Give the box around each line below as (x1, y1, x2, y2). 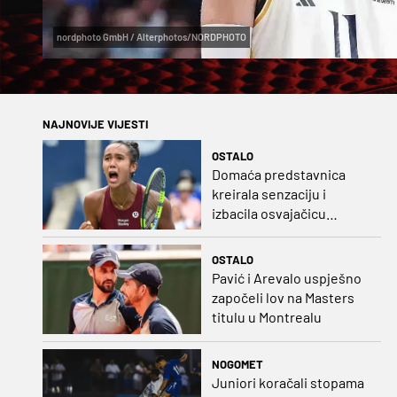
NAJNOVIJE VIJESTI (43, 117, 148, 132)
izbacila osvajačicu (211, 204, 326, 222)
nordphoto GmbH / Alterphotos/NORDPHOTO (57, 31, 246, 43)
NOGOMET (211, 357, 263, 372)
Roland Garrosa (211, 223, 307, 241)
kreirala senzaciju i (211, 184, 326, 202)
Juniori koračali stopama (211, 374, 364, 392)
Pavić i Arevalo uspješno (211, 269, 362, 287)
